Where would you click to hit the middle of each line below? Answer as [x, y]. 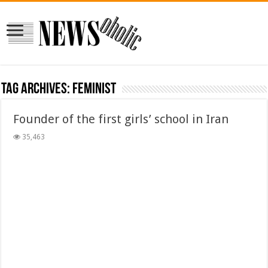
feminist [95, 89]
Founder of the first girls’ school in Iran [121, 119]
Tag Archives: [37, 89]
